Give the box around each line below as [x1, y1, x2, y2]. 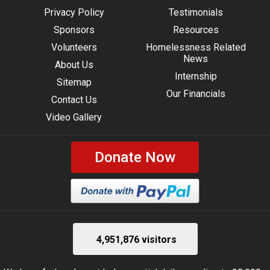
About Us [54, 59, 93, 71]
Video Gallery [46, 111, 102, 124]
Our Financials [166, 88, 225, 100]
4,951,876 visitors [93, 233, 177, 245]
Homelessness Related [145, 42, 246, 54]
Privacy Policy [43, 7, 104, 19]
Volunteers [51, 42, 97, 54]
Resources [172, 24, 219, 36]
